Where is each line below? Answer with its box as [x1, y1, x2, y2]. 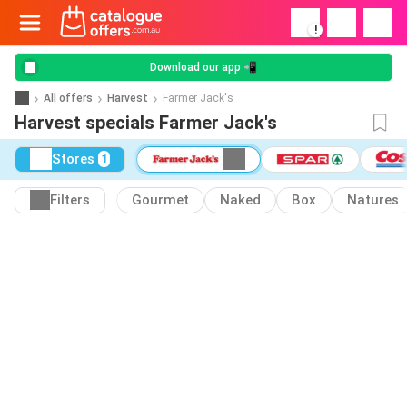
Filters [50, 192, 90, 209]
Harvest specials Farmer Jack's [15, 112, 277, 134]
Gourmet [132, 192, 189, 209]
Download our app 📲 [150, 61, 257, 74]
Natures [347, 192, 399, 209]
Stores [52, 151, 94, 168]
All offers [44, 91, 93, 104]
